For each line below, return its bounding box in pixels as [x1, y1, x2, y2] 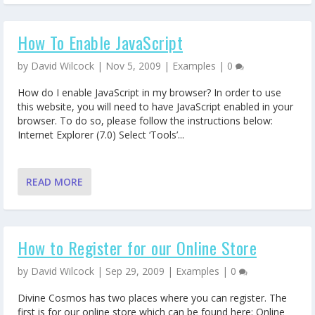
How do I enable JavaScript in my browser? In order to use [18, 85, 281, 99]
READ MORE [26, 175, 83, 189]
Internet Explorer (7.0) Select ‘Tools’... [18, 127, 184, 141]
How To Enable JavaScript [18, 30, 183, 56]
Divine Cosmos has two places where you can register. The [18, 290, 287, 304]
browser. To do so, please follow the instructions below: [18, 113, 273, 127]
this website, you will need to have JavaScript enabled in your [18, 99, 293, 113]
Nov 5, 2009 [105, 59, 161, 73]
